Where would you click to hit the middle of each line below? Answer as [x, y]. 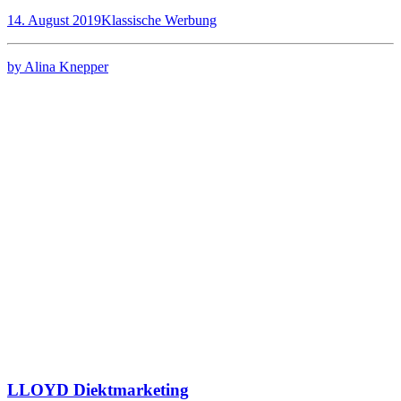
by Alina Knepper [58, 67]
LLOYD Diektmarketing [98, 389]
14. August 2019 [54, 21]
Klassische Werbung [159, 21]
